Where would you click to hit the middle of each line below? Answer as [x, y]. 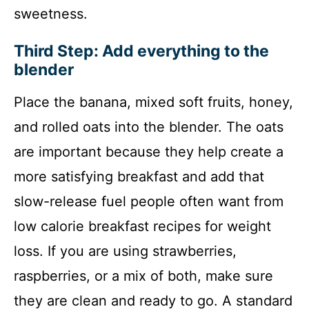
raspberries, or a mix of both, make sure [143, 276]
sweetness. [51, 14]
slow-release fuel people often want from [149, 202]
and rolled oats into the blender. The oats [149, 127]
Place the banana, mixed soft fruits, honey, [153, 102]
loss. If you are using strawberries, [125, 251]
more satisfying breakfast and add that [139, 177]
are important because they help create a [149, 152]
